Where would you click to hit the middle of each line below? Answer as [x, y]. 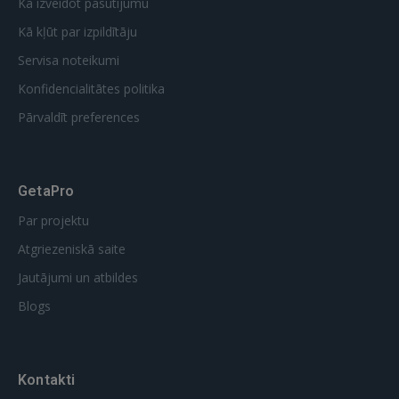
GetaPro [46, 191]
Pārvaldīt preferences [79, 117]
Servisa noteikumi [69, 60]
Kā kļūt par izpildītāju [77, 32]
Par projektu [53, 220]
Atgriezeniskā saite [72, 249]
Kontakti [47, 380]
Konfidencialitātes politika [91, 89]
